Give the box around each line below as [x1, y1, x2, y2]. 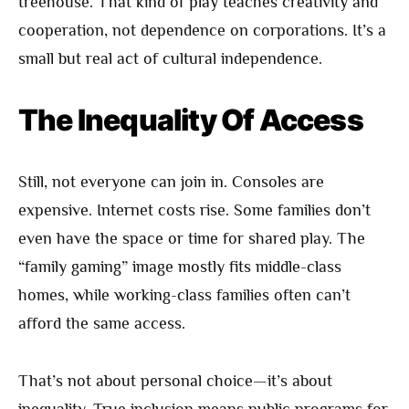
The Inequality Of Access [18, 102, 363, 139]
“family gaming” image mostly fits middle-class [18, 257, 341, 277]
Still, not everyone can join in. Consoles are [18, 173, 324, 192]
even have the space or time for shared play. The [18, 229, 365, 248]
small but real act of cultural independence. [18, 49, 322, 68]
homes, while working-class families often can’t [18, 286, 351, 305]
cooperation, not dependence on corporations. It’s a [18, 21, 386, 40]
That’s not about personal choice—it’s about [18, 372, 332, 391]
